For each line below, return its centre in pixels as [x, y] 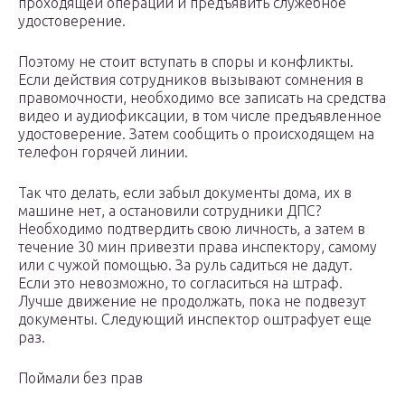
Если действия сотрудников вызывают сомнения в [191, 80]
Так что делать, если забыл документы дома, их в [185, 193]
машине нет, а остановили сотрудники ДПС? [170, 211]
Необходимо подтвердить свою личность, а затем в [192, 229]
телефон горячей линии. [103, 152]
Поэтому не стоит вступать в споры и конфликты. [186, 62]
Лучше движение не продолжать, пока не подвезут [192, 301]
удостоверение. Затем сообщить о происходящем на [196, 134]
